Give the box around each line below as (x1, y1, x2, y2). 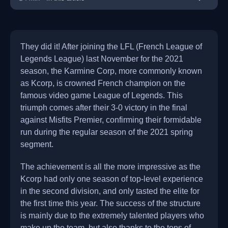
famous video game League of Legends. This (20, 91, 183, 100)
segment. (20, 139, 53, 149)
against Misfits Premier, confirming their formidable (20, 115, 202, 124)
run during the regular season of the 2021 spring (20, 127, 193, 136)
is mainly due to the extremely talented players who (20, 211, 204, 220)
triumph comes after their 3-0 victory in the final (20, 103, 187, 112)
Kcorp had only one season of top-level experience (20, 174, 203, 183)
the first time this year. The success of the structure (20, 198, 201, 208)
